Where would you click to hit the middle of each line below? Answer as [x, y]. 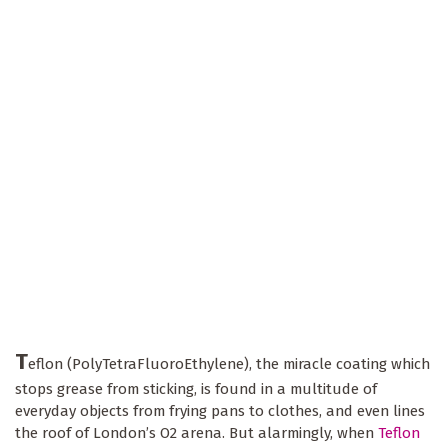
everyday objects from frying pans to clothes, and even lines [220, 411]
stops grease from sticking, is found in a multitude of [196, 389]
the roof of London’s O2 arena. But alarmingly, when [196, 433]
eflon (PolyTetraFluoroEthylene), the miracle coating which [229, 364]
